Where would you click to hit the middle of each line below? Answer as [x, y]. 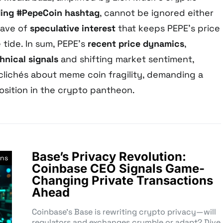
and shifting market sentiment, [126, 59]
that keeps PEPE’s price [168, 28]
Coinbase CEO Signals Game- [118, 169]
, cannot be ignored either [157, 13]
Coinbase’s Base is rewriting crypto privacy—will [124, 212]
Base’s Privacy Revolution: [109, 157]
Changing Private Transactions [122, 181]
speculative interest [73, 28]
